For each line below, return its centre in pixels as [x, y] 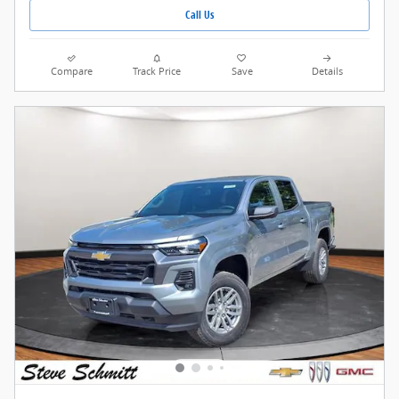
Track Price [157, 71]
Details [327, 71]
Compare [72, 71]
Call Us [199, 15]
